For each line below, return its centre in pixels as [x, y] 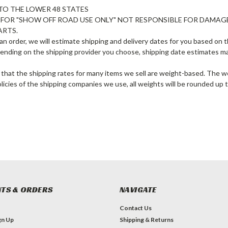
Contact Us [135, 208]
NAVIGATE [138, 190]
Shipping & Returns [146, 220]
